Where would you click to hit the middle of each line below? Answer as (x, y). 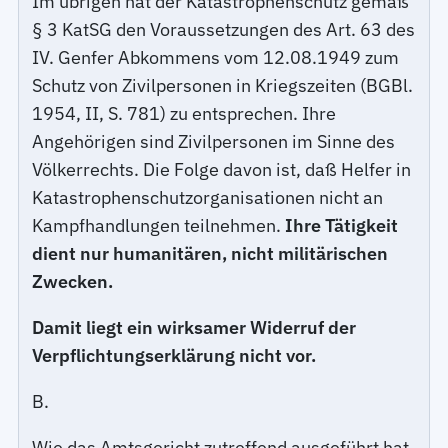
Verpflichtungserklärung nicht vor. (174, 355)
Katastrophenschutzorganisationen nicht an (208, 197)
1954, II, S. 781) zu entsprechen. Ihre (184, 113)
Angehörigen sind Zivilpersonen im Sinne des (214, 141)
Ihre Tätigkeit (342, 225)
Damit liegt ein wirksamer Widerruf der (194, 327)
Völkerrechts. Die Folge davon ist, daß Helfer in (222, 169)
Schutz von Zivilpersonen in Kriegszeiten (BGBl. (223, 85)
